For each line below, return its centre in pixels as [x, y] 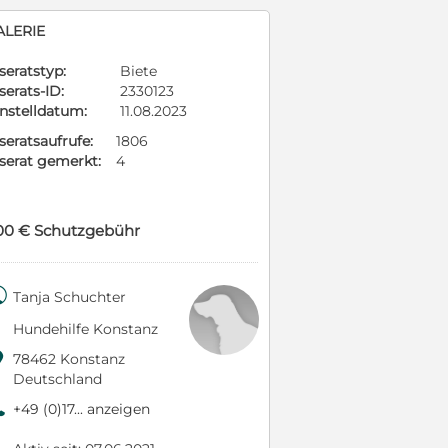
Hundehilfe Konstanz [85, 329]
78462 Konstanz [69, 359]
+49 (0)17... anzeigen [81, 409]
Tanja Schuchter [69, 297]
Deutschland [57, 379]
